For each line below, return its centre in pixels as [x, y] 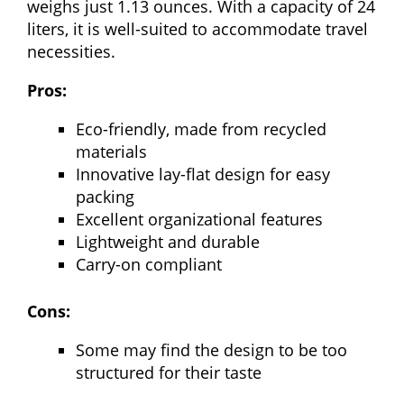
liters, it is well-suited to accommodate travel [197, 28]
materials [111, 151]
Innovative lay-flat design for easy [203, 174]
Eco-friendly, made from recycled [201, 129]
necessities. [71, 51]
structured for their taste [169, 372]
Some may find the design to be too [211, 349]
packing [105, 196]
